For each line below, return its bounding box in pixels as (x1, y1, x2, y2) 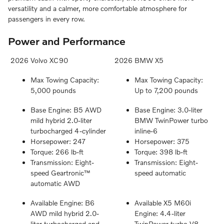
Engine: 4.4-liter (134, 209, 185, 218)
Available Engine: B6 (30, 198, 94, 207)
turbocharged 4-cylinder (30, 126, 106, 135)
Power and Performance (8, 34, 125, 47)
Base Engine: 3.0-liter (134, 105, 202, 114)
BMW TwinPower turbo (134, 116, 208, 125)
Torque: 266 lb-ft (30, 147, 83, 156)
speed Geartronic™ (30, 168, 90, 177)
